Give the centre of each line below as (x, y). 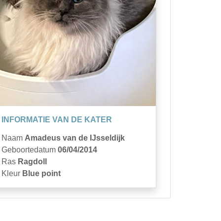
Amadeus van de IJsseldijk (75, 138)
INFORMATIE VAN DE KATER (57, 120)
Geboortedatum (30, 150)
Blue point (41, 173)
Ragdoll (32, 162)
